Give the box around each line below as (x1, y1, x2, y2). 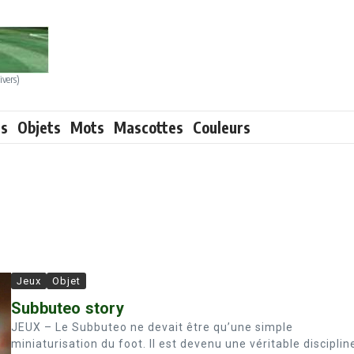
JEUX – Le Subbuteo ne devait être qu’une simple (11, 321, 293, 333)
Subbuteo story (11, 299, 124, 318)
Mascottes (114, 118, 183, 137)
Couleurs (193, 118, 250, 137)
